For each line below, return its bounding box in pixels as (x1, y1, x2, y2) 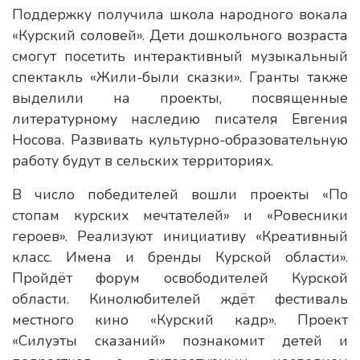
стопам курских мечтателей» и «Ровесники (12, 206, 348, 225)
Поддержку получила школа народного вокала (12, 5, 348, 24)
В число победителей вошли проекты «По (12, 185, 348, 204)
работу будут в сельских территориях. (12, 151, 273, 170)
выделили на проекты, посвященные (12, 88, 348, 108)
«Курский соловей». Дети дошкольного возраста (12, 26, 348, 45)
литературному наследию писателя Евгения (12, 109, 348, 129)
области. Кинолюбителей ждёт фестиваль (12, 289, 348, 309)
